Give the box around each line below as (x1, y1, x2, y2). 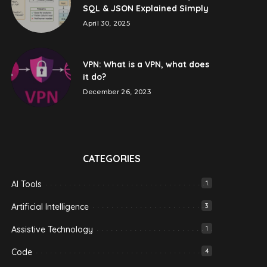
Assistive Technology (11, 224, 94, 235)
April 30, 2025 (83, 19, 131, 27)
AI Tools (11, 179, 42, 190)
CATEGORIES (83, 153, 141, 164)
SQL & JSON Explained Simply (83, 3, 209, 14)
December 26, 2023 (83, 87, 151, 96)
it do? (83, 71, 107, 82)
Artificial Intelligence (11, 201, 89, 212)
